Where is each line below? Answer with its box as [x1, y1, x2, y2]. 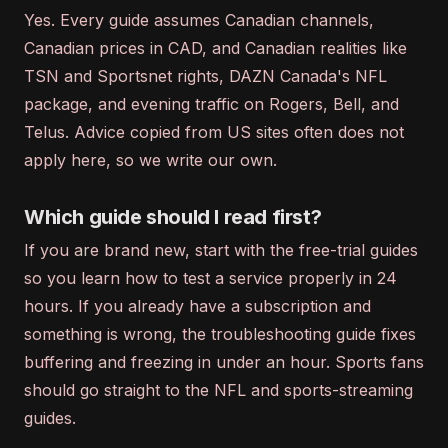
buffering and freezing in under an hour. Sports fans [24, 352, 424, 372]
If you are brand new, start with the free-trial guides [24, 240, 418, 260]
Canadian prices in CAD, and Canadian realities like [24, 38, 407, 58]
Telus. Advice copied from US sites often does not [24, 122, 404, 142]
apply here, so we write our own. [24, 150, 277, 170]
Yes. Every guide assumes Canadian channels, [24, 10, 374, 30]
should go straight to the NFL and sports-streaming [24, 380, 413, 400]
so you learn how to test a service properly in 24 [24, 268, 397, 288]
